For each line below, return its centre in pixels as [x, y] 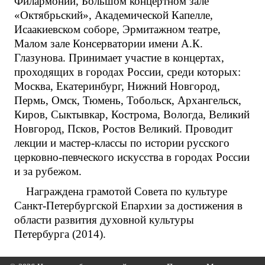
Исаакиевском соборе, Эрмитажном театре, [117, 29]
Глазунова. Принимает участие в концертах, [119, 57]
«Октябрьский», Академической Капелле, [114, 15]
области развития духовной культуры [104, 219]
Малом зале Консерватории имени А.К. [109, 43]
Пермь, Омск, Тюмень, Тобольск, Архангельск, [128, 100]
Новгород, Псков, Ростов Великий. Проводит [123, 128]
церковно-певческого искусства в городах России [132, 157]
